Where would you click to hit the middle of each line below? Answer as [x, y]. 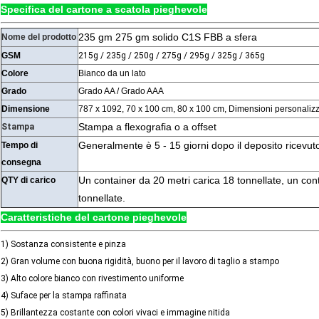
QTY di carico [28, 181]
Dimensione [26, 109]
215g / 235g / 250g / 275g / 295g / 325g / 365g [172, 56]
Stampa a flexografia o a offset [147, 127]
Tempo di [20, 146]
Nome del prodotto [39, 37]
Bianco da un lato [112, 74]
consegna [21, 163]
